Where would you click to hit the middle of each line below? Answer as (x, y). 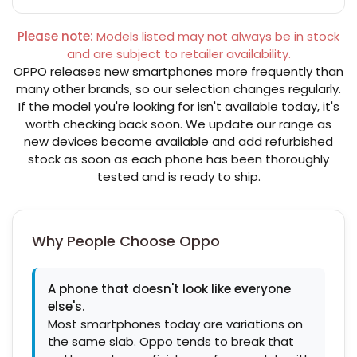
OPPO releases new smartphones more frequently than (178, 71)
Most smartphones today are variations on (175, 324)
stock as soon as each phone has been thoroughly (178, 159)
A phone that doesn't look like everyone (169, 289)
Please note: (55, 36)
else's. (66, 306)
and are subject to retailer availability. (178, 54)
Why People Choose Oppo (126, 241)
